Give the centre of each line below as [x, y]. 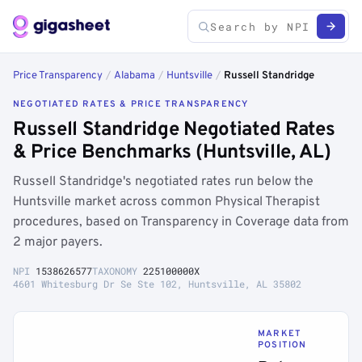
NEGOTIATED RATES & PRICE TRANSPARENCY [131, 104]
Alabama [135, 76]
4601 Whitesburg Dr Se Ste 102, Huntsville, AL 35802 [157, 284]
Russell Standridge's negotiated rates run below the [163, 182]
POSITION [282, 345]
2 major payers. [58, 242]
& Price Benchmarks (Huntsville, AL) [172, 153]
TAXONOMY [118, 271]
